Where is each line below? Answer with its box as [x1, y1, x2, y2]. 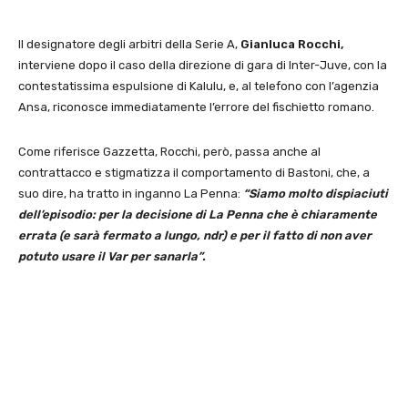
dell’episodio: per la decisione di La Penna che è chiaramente [18, 208, 377, 222]
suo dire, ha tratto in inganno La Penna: [18, 187, 243, 201]
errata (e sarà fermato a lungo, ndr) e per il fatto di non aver [18, 229, 372, 243]
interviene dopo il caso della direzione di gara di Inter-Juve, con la [18, 58, 387, 73]
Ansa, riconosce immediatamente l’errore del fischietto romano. [18, 100, 374, 115]
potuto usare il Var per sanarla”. [18, 250, 206, 264]
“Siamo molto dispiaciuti [243, 187, 388, 201]
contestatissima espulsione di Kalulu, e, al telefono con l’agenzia [18, 79, 379, 94]
